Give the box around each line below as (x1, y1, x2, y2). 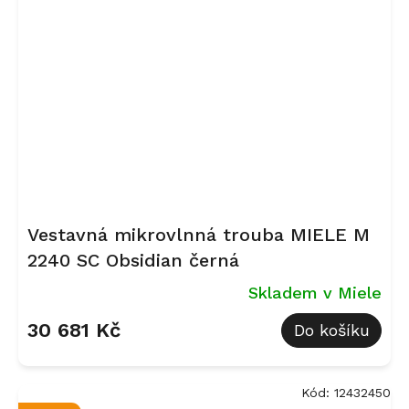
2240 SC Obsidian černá (27, 248, 239, 271)
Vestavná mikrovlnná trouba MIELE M (27, 223, 370, 246)
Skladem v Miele (248, 282, 382, 302)
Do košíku (293, 320, 370, 341)
